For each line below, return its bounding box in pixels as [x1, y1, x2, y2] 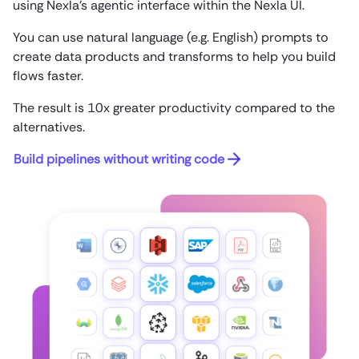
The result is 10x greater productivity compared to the [13, 99, 335, 116]
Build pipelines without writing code [14, 150, 224, 167]
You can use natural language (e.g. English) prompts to [13, 28, 329, 46]
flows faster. [13, 67, 83, 84]
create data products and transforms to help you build [13, 47, 336, 65]
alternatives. [13, 118, 85, 135]
